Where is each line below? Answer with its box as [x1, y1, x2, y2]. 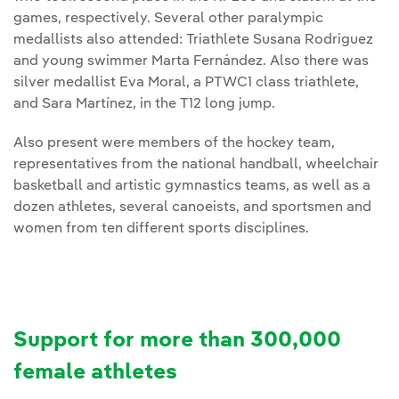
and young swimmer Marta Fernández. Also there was [13, 54, 369, 69]
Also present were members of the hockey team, [13, 136, 335, 151]
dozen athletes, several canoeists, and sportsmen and [13, 200, 371, 216]
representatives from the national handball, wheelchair [13, 158, 379, 173]
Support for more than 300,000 [13, 330, 341, 353]
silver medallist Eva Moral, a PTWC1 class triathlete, [13, 76, 359, 91]
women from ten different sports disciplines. [13, 222, 309, 237]
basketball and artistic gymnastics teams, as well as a [13, 179, 370, 194]
